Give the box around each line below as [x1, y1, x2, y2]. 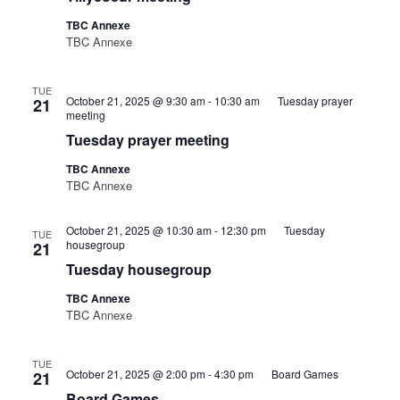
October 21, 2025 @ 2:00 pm [65, 366, 205, 381]
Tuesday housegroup [65, 259, 212, 279]
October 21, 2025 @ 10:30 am [65, 222, 212, 237]
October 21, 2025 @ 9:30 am [65, 93, 205, 108]
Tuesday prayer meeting [65, 129, 229, 150]
